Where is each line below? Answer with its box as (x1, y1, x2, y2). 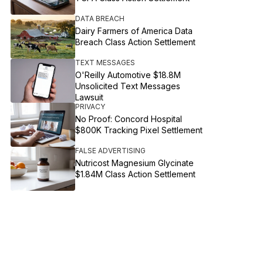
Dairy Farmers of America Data (75, 26, 193, 36)
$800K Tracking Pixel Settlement (75, 125, 203, 135)
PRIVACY (75, 102, 106, 111)
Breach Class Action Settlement (75, 37, 196, 47)
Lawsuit (75, 92, 104, 102)
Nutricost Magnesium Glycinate (75, 158, 194, 168)
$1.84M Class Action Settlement (75, 169, 196, 179)
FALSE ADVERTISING (75, 146, 146, 155)
